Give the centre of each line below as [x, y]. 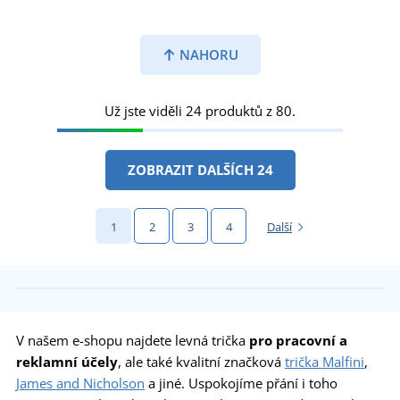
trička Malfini [325, 362]
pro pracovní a [298, 341]
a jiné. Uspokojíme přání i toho [241, 383]
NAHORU [207, 55]
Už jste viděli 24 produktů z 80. [200, 111]
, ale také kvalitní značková [201, 362]
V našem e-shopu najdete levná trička [133, 341]
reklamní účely [67, 362]
